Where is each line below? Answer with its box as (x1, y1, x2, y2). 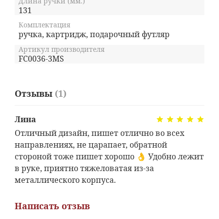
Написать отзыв (15, 199, 90, 212)
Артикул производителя (19, 44, 105, 54)
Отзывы (15, 87, 55, 99)
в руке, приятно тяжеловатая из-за (15, 163, 154, 174)
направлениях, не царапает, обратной (15, 139, 167, 151)
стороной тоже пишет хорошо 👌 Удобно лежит (15, 151, 204, 162)
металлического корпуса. (15, 175, 116, 186)
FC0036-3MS (19, 53, 64, 64)
